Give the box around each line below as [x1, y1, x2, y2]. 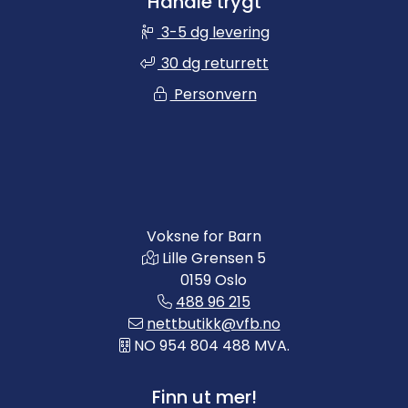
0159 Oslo [179, 270, 247, 291]
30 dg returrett [158, 53, 269, 74]
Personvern [169, 84, 257, 105]
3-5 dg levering [157, 22, 270, 43]
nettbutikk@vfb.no [146, 313, 280, 334]
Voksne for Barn [147, 226, 261, 247]
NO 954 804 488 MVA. [133, 335, 290, 356]
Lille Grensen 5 [162, 248, 266, 269]
